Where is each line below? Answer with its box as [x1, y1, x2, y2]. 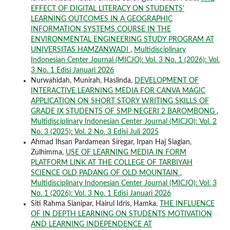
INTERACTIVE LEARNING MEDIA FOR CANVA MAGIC [30, 87, 205, 95]
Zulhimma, [30, 149, 66, 157]
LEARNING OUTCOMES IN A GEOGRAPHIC [30, 15, 172, 23]
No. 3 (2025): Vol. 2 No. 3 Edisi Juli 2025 [30, 128, 159, 136]
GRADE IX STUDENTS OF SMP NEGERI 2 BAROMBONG [30, 108, 217, 116]
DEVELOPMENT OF [134, 77, 199, 85]
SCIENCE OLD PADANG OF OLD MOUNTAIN [30, 169, 180, 177]
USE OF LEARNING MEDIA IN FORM [65, 149, 186, 157]
